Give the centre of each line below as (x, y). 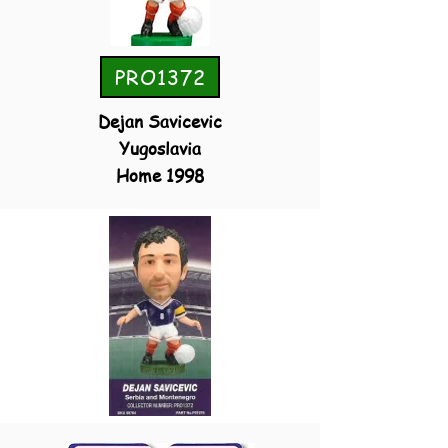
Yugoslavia (160, 148)
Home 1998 (160, 175)
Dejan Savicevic (160, 121)
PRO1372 (160, 77)
